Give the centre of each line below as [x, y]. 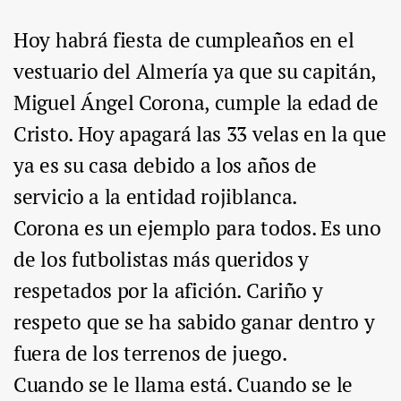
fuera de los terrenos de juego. [150, 354]
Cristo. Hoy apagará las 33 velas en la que [200, 134]
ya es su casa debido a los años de [165, 166]
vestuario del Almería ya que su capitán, [197, 72]
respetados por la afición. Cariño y [168, 291]
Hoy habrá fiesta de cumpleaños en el [184, 40]
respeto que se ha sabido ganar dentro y [194, 322]
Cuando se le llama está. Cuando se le [183, 385]
